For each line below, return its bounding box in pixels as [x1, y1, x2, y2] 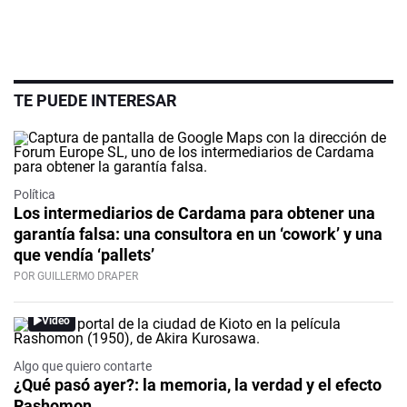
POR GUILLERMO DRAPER [14, 270, 138, 283]
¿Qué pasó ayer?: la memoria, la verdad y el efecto [14, 375, 382, 395]
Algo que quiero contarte [14, 359, 152, 374]
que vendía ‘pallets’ [14, 245, 154, 265]
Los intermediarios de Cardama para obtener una [14, 203, 375, 223]
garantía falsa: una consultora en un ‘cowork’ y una [14, 224, 382, 244]
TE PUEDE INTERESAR [14, 91, 176, 111]
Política [14, 187, 55, 203]
